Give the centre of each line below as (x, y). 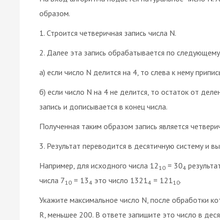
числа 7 (52, 180)
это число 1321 (120, 180)
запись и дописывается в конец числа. (103, 106)
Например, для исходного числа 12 (99, 165)
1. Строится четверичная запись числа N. (108, 33)
